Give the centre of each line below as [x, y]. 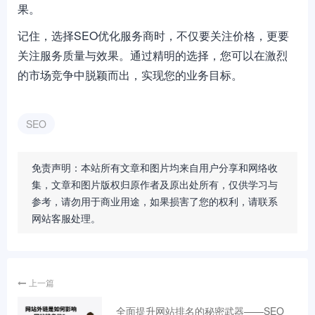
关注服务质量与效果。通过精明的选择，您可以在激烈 [153, 55]
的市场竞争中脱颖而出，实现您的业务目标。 [130, 75]
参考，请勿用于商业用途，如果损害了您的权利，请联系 [155, 201]
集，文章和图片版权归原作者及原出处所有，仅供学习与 [155, 184]
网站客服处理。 [66, 218]
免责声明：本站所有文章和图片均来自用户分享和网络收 [155, 167]
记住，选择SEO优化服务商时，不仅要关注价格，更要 [153, 36]
